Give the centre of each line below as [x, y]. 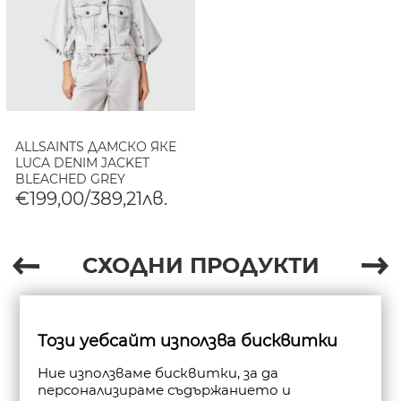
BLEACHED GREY [71, 179]
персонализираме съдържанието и [165, 390]
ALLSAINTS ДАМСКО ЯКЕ [96, 146]
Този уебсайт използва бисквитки [188, 341]
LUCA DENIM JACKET [83, 162]
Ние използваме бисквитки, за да [158, 373]
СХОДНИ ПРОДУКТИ [200, 265]
